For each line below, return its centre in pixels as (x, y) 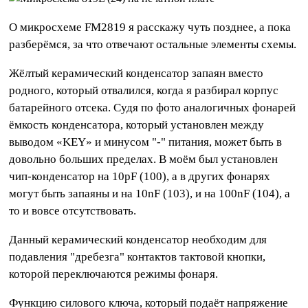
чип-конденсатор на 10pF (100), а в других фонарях (140, 177)
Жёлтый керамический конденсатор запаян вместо (136, 74)
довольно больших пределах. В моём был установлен (144, 159)
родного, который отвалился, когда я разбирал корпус (144, 91)
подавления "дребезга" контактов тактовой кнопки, (137, 257)
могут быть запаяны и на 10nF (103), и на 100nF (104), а (150, 194)
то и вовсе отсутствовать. (73, 211)
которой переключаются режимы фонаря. (114, 274)
